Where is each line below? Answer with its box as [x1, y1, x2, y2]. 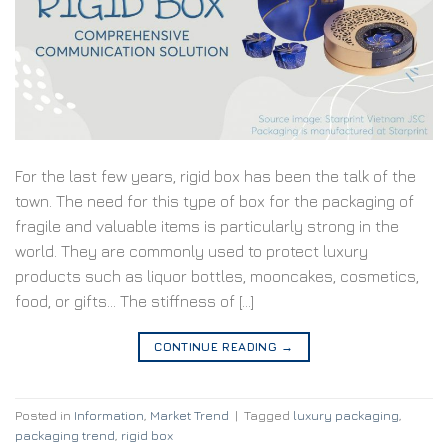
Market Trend [150, 407, 229, 423]
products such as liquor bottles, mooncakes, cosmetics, [15, 267, 419, 286]
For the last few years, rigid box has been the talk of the [15, 167, 416, 186]
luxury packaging [293, 407, 399, 423]
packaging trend [15, 427, 115, 443]
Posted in [15, 407, 74, 423]
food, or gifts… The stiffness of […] [15, 292, 254, 311]
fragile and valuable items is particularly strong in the [15, 217, 399, 236]
